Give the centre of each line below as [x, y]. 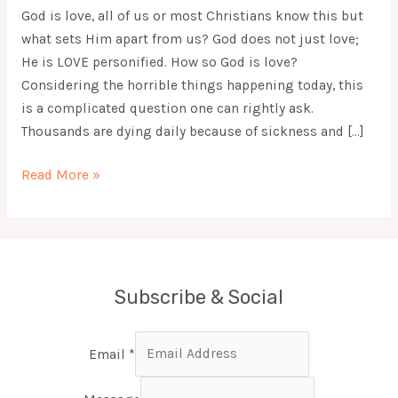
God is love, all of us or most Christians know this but [192, 16]
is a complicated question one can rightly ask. [167, 108]
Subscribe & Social [199, 297]
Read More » [60, 175]
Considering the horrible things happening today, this [192, 85]
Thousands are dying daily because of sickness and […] [192, 131]
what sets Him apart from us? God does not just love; [190, 39]
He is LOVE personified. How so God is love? [159, 62]
